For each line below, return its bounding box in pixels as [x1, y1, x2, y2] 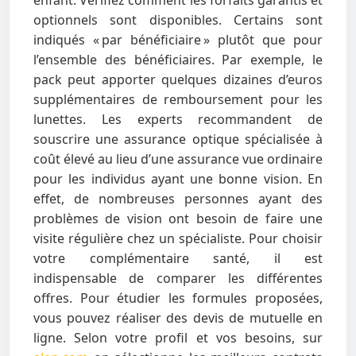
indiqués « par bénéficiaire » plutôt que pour [33, 31, 323, 48]
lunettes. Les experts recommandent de [33, 110, 323, 128]
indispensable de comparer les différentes [33, 269, 323, 287]
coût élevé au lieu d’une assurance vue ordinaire [33, 150, 323, 168]
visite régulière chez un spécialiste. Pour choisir [33, 230, 323, 247]
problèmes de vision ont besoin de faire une [33, 210, 323, 227]
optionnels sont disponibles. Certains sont [33, 11, 323, 29]
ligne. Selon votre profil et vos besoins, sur [33, 329, 323, 346]
